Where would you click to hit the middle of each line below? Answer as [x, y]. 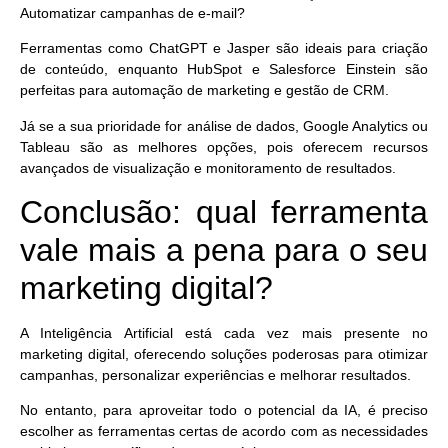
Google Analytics [355, 125]
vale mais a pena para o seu [224, 249]
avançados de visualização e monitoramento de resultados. [208, 167]
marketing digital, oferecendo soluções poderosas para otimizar [224, 353]
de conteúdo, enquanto [104, 69]
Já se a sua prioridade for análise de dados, [161, 125]
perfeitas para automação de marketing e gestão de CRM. [206, 90]
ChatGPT [178, 48]
